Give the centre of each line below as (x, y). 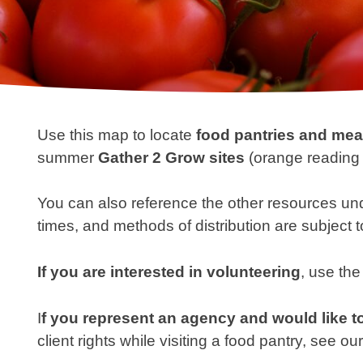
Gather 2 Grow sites (171, 157)
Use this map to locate (117, 135)
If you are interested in (120, 272)
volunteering (254, 272)
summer (68, 157)
